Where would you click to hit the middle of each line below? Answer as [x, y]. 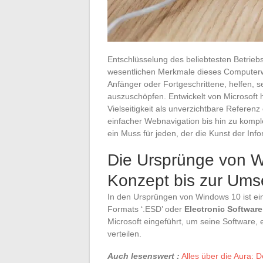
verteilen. [124, 234]
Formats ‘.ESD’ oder [146, 209]
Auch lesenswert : [144, 256]
